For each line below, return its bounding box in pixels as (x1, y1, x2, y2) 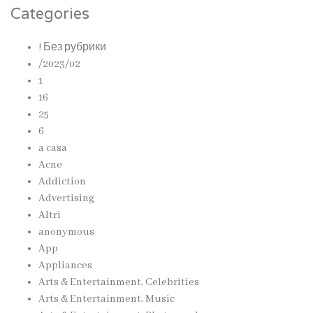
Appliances (38, 259, 92, 272)
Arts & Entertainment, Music (38, 293, 175, 305)
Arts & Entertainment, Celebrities (38, 276, 199, 289)
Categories (10, 5, 89, 23)
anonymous (38, 226, 94, 238)
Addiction (38, 175, 86, 188)
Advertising (38, 192, 94, 205)
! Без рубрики (38, 41, 106, 54)
